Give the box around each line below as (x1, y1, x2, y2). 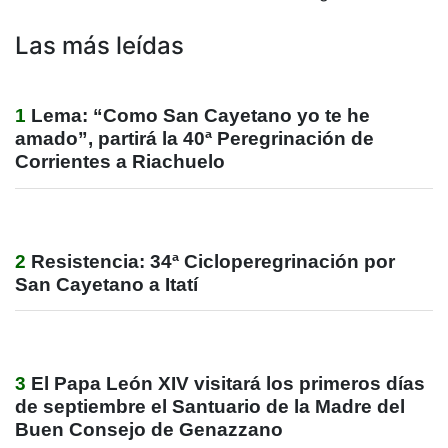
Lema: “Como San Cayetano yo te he (31, 105, 370, 127)
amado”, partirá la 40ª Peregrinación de (15, 128, 374, 150)
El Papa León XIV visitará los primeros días (31, 372, 425, 394)
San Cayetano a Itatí (15, 273, 198, 295)
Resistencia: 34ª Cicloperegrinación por (31, 250, 395, 272)
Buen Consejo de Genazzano (15, 418, 283, 440)
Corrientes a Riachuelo (15, 151, 225, 173)
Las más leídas (15, 30, 184, 60)
